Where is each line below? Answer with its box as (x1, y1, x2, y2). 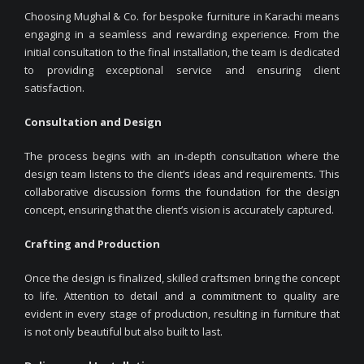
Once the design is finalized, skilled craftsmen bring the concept (24, 270, 340, 285)
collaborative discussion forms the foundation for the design (24, 184, 340, 199)
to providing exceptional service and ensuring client (24, 62, 340, 77)
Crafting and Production (24, 236, 160, 251)
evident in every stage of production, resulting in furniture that (24, 305, 340, 321)
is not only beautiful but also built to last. (24, 323, 223, 339)
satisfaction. (24, 80, 84, 95)
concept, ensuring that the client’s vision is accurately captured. (24, 201, 334, 217)
